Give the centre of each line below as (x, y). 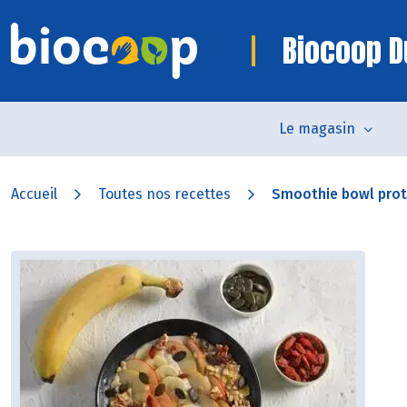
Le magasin (317, 129)
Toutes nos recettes (164, 194)
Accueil (34, 194)
